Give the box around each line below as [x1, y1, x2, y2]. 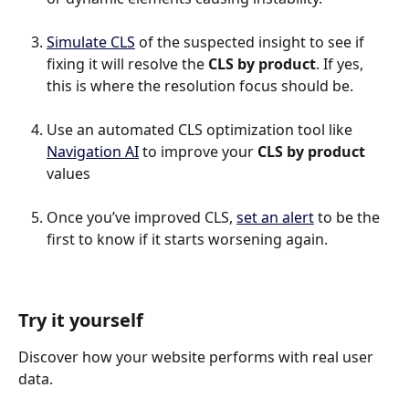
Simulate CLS [47, 31, 135, 52]
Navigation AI [47, 141, 139, 162]
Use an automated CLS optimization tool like [47, 119, 356, 140]
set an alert [236, 206, 314, 227]
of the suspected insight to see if [135, 31, 368, 52]
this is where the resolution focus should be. [47, 75, 353, 96]
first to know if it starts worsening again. [47, 228, 328, 249]
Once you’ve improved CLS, [47, 206, 236, 227]
